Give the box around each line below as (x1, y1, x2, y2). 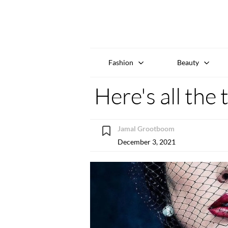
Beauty (177, 58, 199, 67)
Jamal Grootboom (118, 124, 175, 133)
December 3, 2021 (118, 137, 176, 146)
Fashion (108, 58, 133, 67)
